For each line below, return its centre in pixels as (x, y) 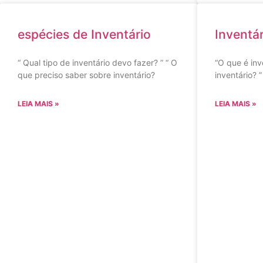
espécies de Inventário (84, 34)
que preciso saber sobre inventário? (86, 75)
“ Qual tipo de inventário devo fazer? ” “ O (97, 63)
